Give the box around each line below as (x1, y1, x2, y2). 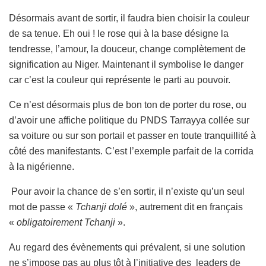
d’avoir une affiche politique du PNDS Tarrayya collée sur (9, 115, 249, 126)
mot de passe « (9, 202, 75, 213)
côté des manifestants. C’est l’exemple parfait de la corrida (9, 146, 254, 157)
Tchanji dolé (75, 202, 127, 213)
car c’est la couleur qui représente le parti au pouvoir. (9, 75, 230, 85)
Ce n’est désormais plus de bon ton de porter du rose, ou (9, 100, 246, 110)
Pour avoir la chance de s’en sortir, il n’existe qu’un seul (9, 186, 245, 197)
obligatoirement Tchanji (17, 217, 115, 228)
